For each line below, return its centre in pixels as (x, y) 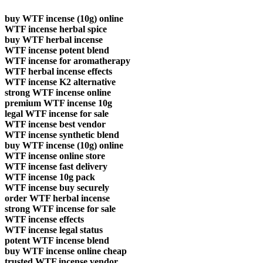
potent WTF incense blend (57, 240)
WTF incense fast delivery (56, 166)
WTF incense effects (44, 219)
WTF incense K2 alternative (60, 82)
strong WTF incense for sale (60, 208)
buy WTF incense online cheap (66, 251)
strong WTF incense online (58, 92)
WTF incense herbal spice (56, 29)
